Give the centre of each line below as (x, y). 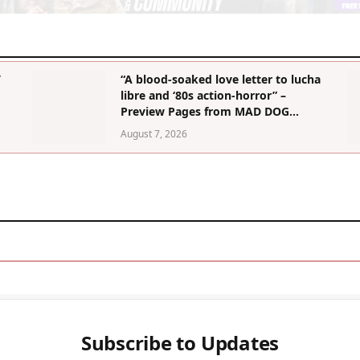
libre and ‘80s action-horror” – (203, 95)
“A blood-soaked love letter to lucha (220, 79)
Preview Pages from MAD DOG (205, 111)
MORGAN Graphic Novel (186, 127)
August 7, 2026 (153, 133)
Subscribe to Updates (180, 342)
